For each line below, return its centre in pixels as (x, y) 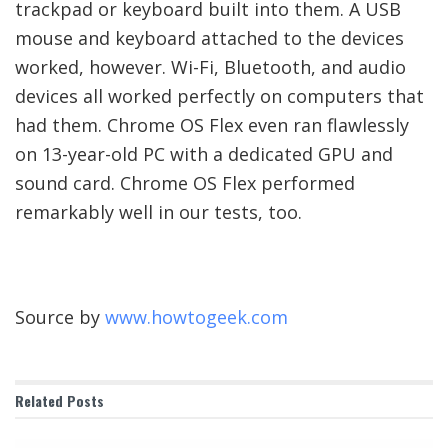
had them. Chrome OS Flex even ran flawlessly (212, 124)
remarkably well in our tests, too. (158, 211)
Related (39, 400)
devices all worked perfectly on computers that (219, 95)
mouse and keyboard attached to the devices (209, 37)
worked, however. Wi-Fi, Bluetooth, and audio (210, 66)
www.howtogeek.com (196, 316)
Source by (60, 316)
